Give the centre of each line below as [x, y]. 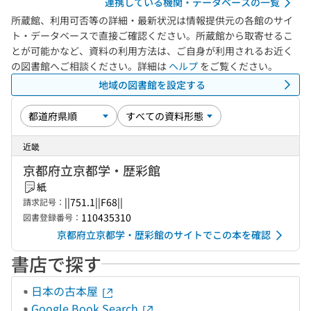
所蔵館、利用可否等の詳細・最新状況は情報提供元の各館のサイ [152, 20]
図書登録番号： [52, 217]
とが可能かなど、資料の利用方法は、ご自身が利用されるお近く [152, 51]
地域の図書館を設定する [152, 84]
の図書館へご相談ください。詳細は [90, 66]
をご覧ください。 [238, 66]
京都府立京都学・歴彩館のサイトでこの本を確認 [164, 235]
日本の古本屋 [66, 291]
